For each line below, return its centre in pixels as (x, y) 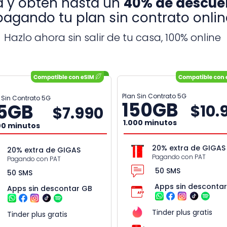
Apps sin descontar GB (49, 189)
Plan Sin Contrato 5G (154, 96)
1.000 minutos (150, 123)
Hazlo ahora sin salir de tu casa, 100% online (112, 38)
